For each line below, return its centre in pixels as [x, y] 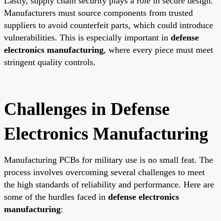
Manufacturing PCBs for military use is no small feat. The [109, 160]
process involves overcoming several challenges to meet [104, 172]
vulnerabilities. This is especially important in [87, 37]
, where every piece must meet [158, 50]
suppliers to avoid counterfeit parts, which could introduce [109, 25]
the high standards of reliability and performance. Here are [109, 184]
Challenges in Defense [87, 109]
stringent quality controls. [50, 62]
